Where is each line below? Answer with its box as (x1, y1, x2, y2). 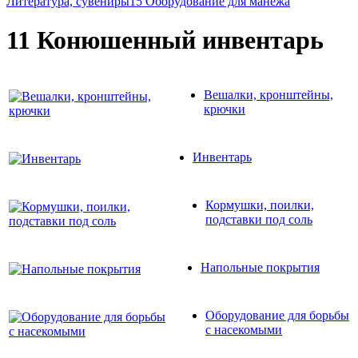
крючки (204, 101, 245, 116)
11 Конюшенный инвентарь (6, 26, 324, 55)
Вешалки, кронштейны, (204, 87, 333, 101)
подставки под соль (205, 212, 312, 226)
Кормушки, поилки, (205, 197, 314, 212)
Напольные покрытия (201, 260, 320, 274)
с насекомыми (205, 322, 282, 336)
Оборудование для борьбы (205, 308, 349, 322)
